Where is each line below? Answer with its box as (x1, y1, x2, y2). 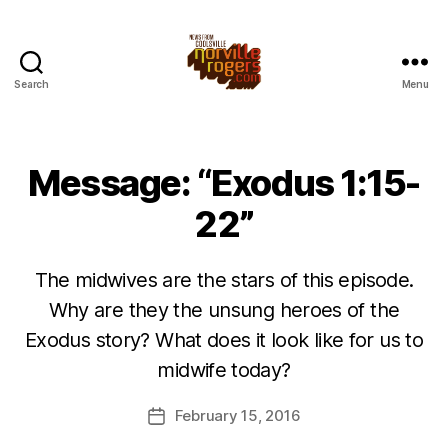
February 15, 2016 (174, 406, 301, 425)
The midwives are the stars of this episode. (34, 268, 414, 292)
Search (14, 78, 49, 90)
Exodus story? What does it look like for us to (24, 328, 424, 352)
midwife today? (157, 358, 291, 382)
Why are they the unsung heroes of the (48, 298, 400, 322)
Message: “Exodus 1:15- (28, 161, 420, 205)
